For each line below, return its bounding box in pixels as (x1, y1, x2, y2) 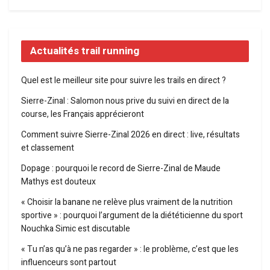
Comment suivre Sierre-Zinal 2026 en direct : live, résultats (21, 128, 240, 142)
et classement (21, 142, 74, 155)
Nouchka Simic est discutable (21, 222, 130, 236)
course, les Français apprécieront (21, 108, 144, 121)
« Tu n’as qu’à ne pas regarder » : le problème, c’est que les (21, 243, 239, 256)
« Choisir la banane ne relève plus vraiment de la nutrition (21, 196, 233, 209)
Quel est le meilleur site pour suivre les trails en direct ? (21, 74, 226, 87)
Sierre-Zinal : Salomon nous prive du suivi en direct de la (21, 95, 229, 108)
